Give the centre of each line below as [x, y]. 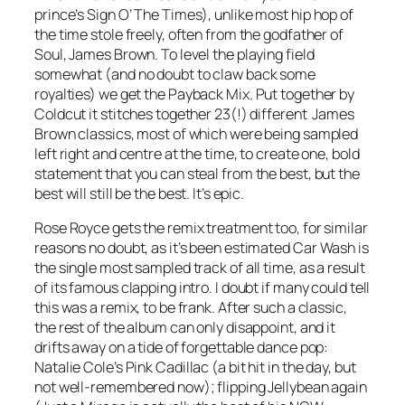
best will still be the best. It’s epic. [140, 193]
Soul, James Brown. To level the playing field [174, 54]
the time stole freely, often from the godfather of [189, 34]
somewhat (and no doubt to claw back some [175, 74]
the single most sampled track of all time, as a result [200, 268]
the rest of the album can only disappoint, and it [185, 328]
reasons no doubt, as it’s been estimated [164, 248]
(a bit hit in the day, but [283, 367]
